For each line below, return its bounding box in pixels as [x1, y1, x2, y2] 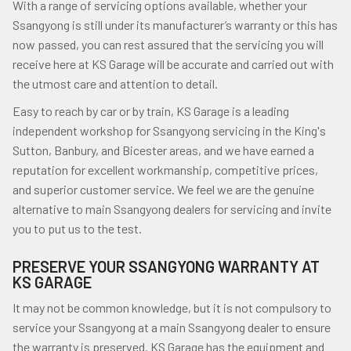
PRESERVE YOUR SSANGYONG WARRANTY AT [13, 257, 320, 276]
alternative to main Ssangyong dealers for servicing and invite [13, 201, 331, 216]
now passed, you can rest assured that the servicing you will [13, 37, 324, 52]
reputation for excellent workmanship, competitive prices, [13, 162, 318, 177]
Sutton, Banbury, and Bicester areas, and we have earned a [13, 143, 314, 157]
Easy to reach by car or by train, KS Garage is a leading [13, 103, 289, 118]
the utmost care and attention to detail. [13, 76, 218, 91]
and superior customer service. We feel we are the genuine [13, 182, 314, 197]
